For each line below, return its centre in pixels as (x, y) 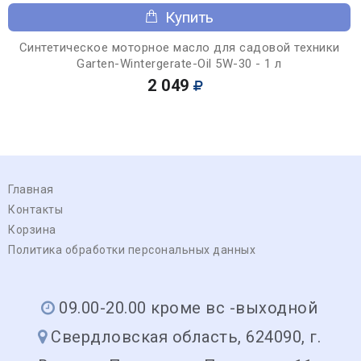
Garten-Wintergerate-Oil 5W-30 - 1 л (179, 63)
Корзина (32, 229)
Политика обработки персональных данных (132, 249)
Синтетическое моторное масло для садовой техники (179, 47)
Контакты (35, 209)
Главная (31, 189)
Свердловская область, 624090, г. (186, 336)
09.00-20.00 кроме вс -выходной (189, 307)
